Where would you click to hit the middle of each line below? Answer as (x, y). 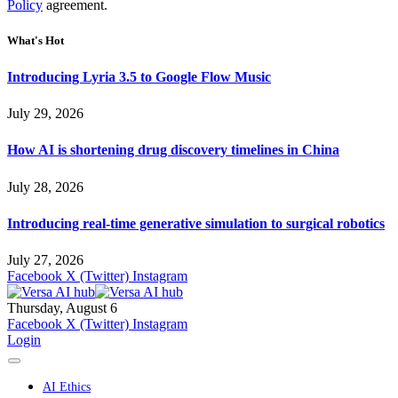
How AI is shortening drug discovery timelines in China (173, 150)
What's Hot (36, 40)
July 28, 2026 (45, 187)
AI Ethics (67, 387)
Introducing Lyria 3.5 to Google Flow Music (139, 76)
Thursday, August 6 (62, 308)
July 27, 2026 (45, 260)
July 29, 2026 (45, 114)
